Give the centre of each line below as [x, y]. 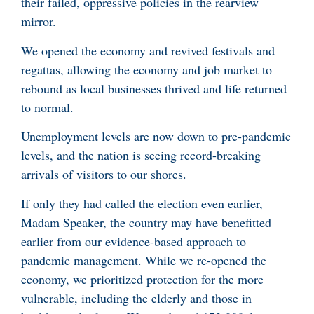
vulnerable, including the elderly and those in [136, 298]
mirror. [39, 21]
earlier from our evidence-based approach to [134, 241]
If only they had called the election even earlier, [142, 203]
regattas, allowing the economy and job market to [146, 69]
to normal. [49, 107]
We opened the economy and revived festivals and [148, 50]
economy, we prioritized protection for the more [142, 279]
